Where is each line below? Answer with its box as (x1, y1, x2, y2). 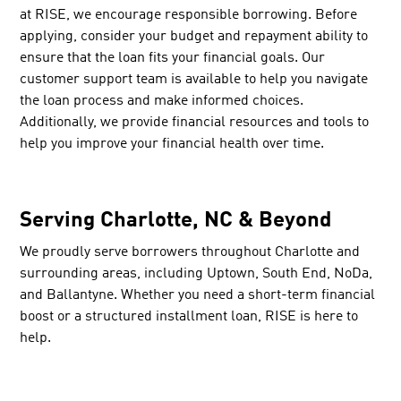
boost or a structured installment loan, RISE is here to (20, 309, 359, 324)
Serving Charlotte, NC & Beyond (20, 209, 332, 232)
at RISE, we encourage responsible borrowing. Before (20, 7, 358, 22)
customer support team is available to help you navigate (20, 72, 369, 87)
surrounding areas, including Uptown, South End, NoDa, (20, 266, 373, 281)
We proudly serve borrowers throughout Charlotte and (20, 244, 361, 260)
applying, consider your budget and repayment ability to (20, 29, 369, 44)
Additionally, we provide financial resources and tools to (20, 115, 370, 130)
